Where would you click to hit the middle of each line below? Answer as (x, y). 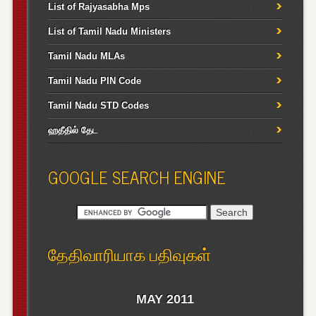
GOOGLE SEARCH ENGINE (136, 176)
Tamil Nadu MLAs (86, 56)
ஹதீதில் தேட (73, 130)
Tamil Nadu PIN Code (94, 80)
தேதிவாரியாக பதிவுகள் (129, 254)
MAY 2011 (165, 299)
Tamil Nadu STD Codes (98, 105)
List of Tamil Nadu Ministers (109, 31)
